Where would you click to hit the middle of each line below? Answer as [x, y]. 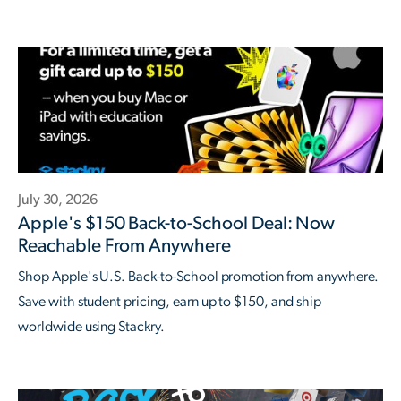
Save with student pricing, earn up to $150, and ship [170, 301]
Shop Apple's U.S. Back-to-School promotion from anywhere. [199, 276]
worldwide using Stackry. [91, 326]
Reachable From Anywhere [124, 245]
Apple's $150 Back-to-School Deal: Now [177, 223]
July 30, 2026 [58, 199]
